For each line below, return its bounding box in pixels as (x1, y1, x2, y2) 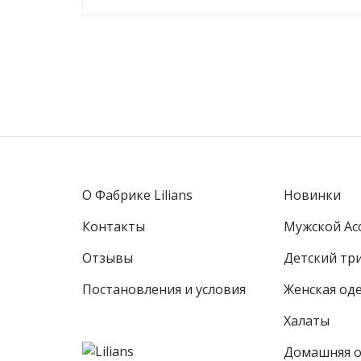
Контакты (82, 218, 145, 236)
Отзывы (82, 249, 133, 268)
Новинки (284, 186, 341, 205)
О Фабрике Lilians (82, 186, 193, 205)
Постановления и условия (82, 280, 246, 299)
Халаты (284, 312, 330, 330)
